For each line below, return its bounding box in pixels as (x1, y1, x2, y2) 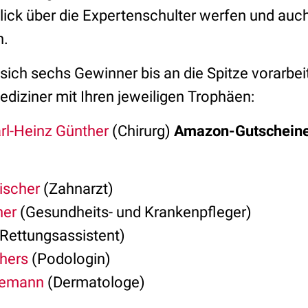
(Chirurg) (109, 122, 174, 140)
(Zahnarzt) (40, 180, 113, 197)
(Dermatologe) (44, 274, 145, 291)
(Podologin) (28, 250, 111, 267)
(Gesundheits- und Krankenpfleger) (16, 203, 252, 221)
